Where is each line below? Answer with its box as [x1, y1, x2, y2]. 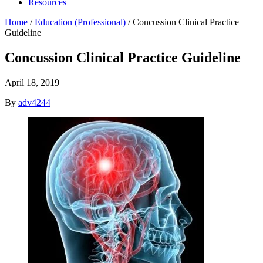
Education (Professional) [35, 17, 126, 27]
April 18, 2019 [5, 77, 59, 87]
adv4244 [18, 97, 50, 107]
